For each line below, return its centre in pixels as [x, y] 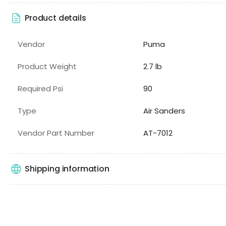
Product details [55, 18]
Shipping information [67, 169]
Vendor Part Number [56, 133]
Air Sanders [164, 110]
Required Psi [40, 88]
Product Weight [47, 66]
